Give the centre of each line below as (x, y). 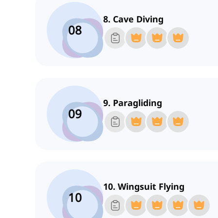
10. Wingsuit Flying (144, 187)
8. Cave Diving (133, 19)
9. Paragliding (133, 103)
